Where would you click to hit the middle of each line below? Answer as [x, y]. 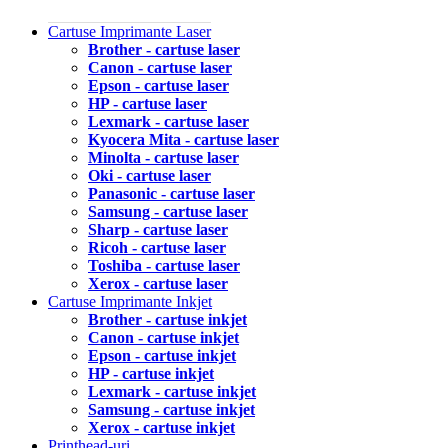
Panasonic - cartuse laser [171, 193]
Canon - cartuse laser [160, 67]
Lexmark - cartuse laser [168, 121]
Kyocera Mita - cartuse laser [183, 139]
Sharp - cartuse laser [158, 229]
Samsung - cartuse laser [168, 211]
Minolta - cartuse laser [163, 157]
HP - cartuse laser [147, 103]
